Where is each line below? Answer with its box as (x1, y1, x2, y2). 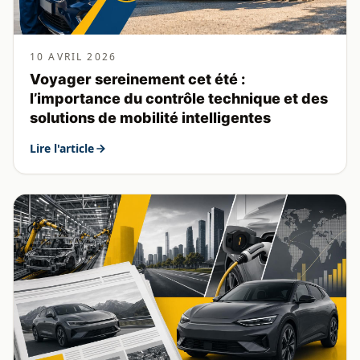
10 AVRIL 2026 (30, 49, 117, 63)
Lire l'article (30, 140, 94, 156)
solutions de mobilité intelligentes (30, 108, 271, 126)
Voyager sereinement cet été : (30, 70, 245, 88)
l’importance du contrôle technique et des (30, 89, 328, 107)
